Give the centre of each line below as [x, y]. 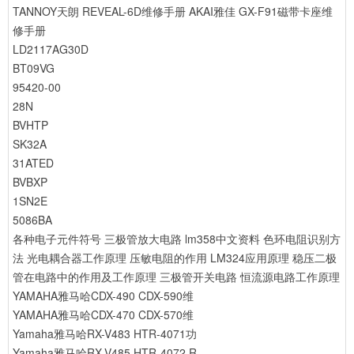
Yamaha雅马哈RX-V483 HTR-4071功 [105, 333]
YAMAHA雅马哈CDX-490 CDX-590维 [103, 296]
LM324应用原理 [250, 258]
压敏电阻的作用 [168, 258]
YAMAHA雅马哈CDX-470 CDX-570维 [103, 314]
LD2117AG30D [51, 49]
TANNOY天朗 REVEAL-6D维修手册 [99, 11]
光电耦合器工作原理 [77, 258]
